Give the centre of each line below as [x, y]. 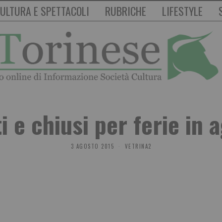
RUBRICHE [126, 11]
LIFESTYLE [182, 11]
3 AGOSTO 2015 [92, 146]
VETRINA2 [138, 146]
